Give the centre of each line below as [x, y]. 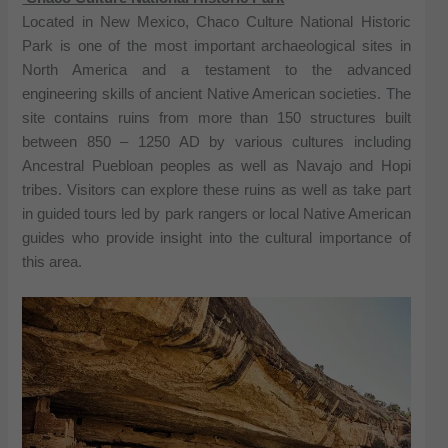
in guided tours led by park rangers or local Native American [216, 213]
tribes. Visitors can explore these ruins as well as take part [216, 189]
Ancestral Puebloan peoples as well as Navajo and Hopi [216, 165]
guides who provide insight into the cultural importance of [216, 237]
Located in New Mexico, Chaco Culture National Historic [216, 21]
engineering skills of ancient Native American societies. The [216, 93]
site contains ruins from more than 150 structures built [216, 117]
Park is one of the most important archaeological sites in [216, 45]
